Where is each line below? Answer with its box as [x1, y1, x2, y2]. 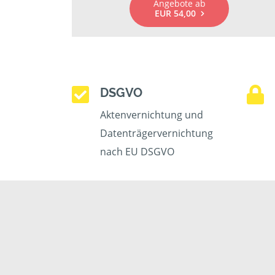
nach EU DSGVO [100, 145, 174, 158]
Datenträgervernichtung [100, 126, 213, 140]
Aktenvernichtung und [100, 108, 203, 122]
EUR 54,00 [154, 7, 196, 19]
